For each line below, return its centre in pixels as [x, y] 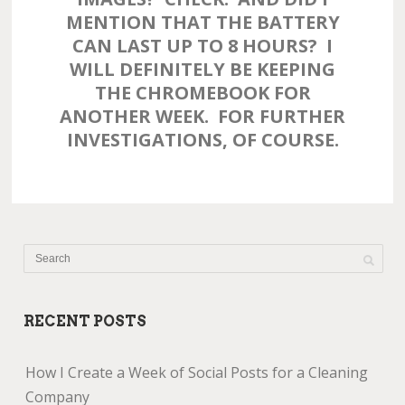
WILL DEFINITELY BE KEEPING [202, 69]
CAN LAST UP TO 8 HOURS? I [202, 46]
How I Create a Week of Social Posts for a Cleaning [197, 372]
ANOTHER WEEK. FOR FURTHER [202, 116]
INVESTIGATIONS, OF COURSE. [202, 140]
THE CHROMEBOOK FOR [202, 93]
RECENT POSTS [85, 321]
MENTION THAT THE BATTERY [202, 22]
